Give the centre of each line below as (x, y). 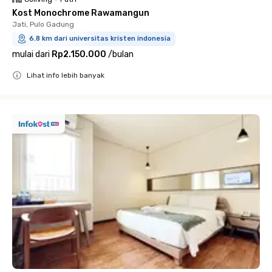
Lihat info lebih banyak (66, 75)
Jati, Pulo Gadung (43, 24)
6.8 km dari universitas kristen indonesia (100, 39)
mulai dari (31, 54)
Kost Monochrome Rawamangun (81, 13)
